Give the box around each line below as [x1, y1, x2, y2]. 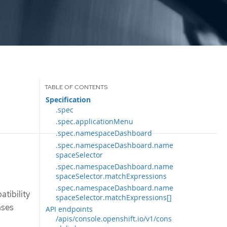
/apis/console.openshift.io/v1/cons [56, 214, 172, 224]
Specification [46, 94, 91, 105]
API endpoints [46, 204, 93, 214]
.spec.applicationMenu [56, 116, 134, 126]
